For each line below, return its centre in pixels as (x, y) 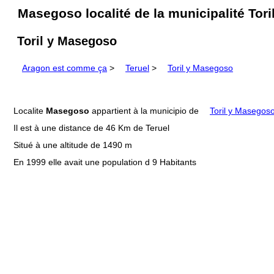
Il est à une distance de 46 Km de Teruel (91, 128)
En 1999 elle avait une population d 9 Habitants (105, 162)
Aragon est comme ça (65, 68)
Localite (30, 111)
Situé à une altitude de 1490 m (73, 145)
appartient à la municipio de (145, 111)
